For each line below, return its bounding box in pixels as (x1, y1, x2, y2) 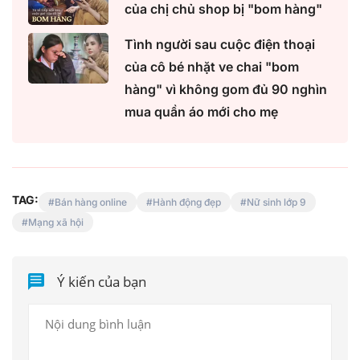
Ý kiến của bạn (57, 272, 147, 292)
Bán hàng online (55, 196, 127, 209)
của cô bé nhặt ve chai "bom (125, 59, 299, 76)
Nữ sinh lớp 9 (247, 196, 306, 209)
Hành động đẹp (153, 196, 221, 209)
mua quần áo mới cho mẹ (125, 104, 278, 121)
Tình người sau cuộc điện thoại (125, 36, 315, 53)
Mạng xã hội (28, 216, 84, 229)
